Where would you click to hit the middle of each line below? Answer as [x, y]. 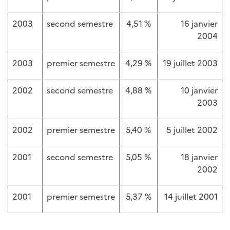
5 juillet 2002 [192, 129]
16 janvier [199, 23]
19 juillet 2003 [190, 63]
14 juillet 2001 [191, 196]
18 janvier [199, 157]
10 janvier [199, 90]
